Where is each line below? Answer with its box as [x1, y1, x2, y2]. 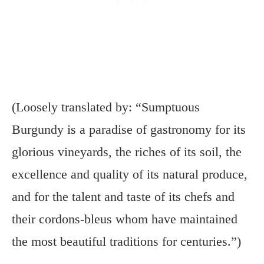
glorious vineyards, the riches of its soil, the [12, 144, 242, 160]
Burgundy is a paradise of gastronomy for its [12, 122, 246, 137]
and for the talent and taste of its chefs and [12, 189, 235, 204]
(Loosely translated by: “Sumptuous [12, 100, 200, 115]
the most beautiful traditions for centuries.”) [12, 234, 241, 249]
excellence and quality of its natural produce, [12, 167, 247, 182]
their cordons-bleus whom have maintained [12, 212, 237, 227]
